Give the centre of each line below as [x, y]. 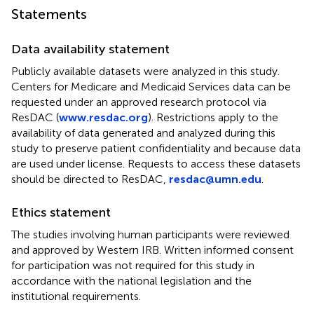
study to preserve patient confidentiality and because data [156, 148]
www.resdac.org [103, 117]
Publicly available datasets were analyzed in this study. [145, 71]
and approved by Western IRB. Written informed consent [152, 250]
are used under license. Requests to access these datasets [156, 163]
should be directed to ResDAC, [90, 179]
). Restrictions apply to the [213, 117]
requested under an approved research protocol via [139, 102]
